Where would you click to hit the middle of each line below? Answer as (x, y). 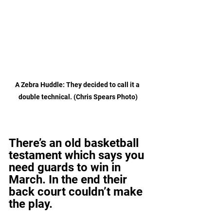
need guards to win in (66, 167)
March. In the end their (69, 180)
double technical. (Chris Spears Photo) (78, 97)
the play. (31, 204)
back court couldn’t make (77, 192)
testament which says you (78, 155)
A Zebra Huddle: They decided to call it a (78, 85)
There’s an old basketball (75, 143)
